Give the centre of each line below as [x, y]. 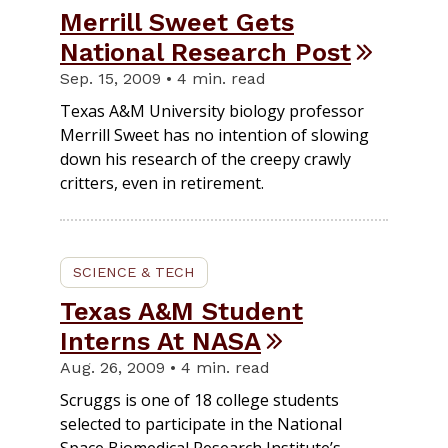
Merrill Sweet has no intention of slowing [214, 135]
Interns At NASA [160, 341]
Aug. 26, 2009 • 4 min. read [165, 368]
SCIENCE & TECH [134, 272]
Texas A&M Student [181, 311]
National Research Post [205, 52]
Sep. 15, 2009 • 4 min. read [163, 79]
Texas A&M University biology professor [212, 111]
